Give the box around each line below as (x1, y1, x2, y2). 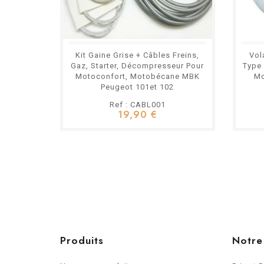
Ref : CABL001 (109, 100, 166, 110)
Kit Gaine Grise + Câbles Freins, (75, 51, 200, 60)
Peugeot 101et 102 (101, 82, 174, 92)
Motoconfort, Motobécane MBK (75, 72, 200, 81)
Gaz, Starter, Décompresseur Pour (71, 61, 204, 71)
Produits (60, 233, 104, 248)
